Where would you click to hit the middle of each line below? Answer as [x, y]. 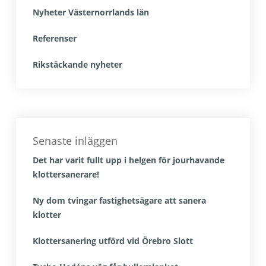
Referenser [54, 38]
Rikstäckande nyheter [77, 64]
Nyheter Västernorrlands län [91, 12]
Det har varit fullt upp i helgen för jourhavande [128, 160]
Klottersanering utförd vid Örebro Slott [113, 241]
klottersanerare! [66, 174]
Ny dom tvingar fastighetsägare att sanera [119, 200]
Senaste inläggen [75, 141]
